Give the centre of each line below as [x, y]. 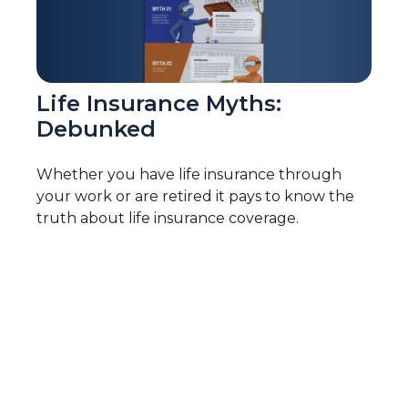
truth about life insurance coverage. [168, 219]
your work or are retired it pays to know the [195, 197]
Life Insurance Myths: [159, 104]
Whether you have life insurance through [189, 175]
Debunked [96, 129]
